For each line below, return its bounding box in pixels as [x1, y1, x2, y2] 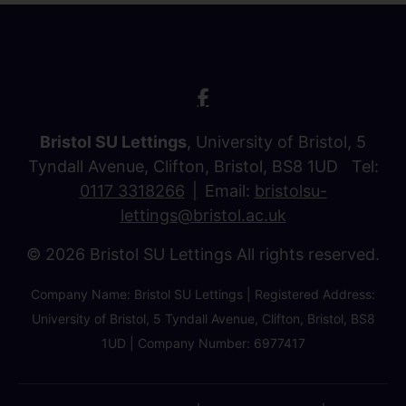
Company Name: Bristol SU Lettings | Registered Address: [31, 285, 375, 302]
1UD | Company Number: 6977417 [101, 334, 305, 351]
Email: [204, 180, 255, 200]
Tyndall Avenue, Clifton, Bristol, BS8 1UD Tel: [27, 156, 379, 176]
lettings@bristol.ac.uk [120, 205, 286, 225]
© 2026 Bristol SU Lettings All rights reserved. [26, 244, 380, 264]
